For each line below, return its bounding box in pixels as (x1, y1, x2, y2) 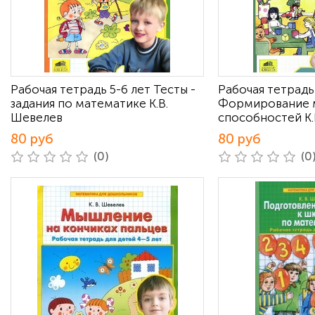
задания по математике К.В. (11, 96, 168, 110)
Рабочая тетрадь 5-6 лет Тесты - (11, 82, 195, 96)
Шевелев (11, 110, 63, 124)
